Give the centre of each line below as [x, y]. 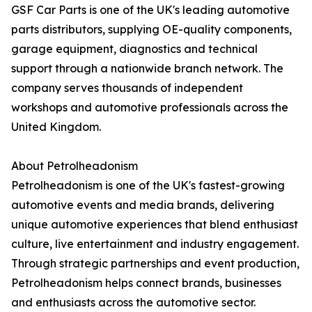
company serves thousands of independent [127, 88]
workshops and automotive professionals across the [150, 108]
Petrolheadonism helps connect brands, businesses [146, 283]
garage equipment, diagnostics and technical [134, 49]
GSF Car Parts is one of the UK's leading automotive [150, 10]
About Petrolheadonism [75, 166]
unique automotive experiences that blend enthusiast [155, 225]
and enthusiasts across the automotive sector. [133, 303]
